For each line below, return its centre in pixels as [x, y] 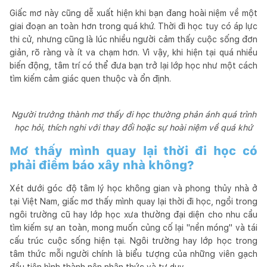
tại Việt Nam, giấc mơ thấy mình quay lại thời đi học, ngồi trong [133, 201]
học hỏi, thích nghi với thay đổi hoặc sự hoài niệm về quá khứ [133, 127]
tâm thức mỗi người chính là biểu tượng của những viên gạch [133, 254]
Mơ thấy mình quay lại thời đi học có [133, 150]
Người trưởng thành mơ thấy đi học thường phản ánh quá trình [133, 114]
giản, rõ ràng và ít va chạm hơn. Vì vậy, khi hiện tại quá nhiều [133, 52]
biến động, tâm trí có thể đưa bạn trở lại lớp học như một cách [133, 65]
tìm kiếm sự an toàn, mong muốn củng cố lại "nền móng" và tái [133, 227]
